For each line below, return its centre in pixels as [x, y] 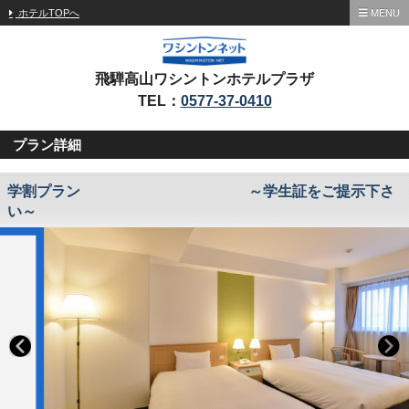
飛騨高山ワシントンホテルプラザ [204, 79]
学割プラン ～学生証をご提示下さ [201, 192]
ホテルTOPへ [47, 13]
